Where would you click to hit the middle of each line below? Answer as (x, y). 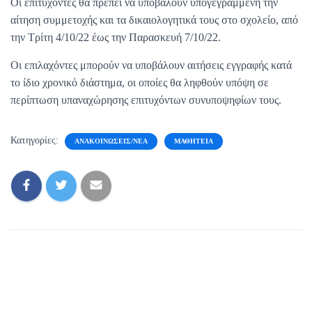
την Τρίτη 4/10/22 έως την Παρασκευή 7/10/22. (116, 37)
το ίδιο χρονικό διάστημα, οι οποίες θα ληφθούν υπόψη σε (140, 82)
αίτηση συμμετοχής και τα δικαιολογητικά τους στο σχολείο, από (154, 19)
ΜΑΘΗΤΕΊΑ (194, 141)
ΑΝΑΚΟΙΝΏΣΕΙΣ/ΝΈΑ (111, 141)
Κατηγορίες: (36, 140)
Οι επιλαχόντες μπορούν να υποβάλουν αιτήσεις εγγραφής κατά (151, 65)
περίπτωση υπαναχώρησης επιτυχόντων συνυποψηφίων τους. (146, 100)
